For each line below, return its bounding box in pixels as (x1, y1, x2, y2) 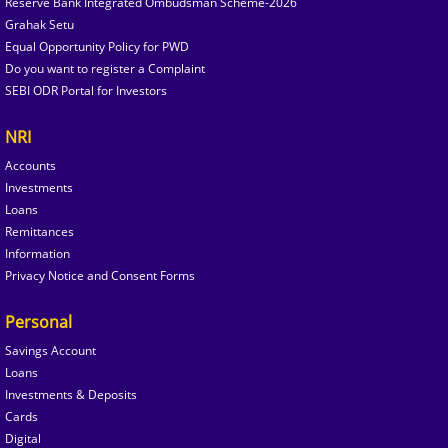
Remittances (5, 222, 74, 240)
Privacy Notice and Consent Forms (5, 266, 195, 284)
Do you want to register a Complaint (5, 59, 205, 77)
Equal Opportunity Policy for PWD (5, 37, 189, 55)
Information (5, 244, 70, 262)
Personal (5, 310, 72, 333)
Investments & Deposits (5, 385, 137, 403)
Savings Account (5, 341, 96, 359)
